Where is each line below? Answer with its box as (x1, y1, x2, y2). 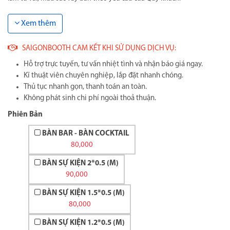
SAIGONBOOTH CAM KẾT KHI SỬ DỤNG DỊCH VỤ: (17, 45, 176, 52)
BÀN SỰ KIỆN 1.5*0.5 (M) (42, 189, 125, 197)
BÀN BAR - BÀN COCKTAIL (42, 130, 129, 138)
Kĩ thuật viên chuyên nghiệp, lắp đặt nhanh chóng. (24, 72, 183, 80)
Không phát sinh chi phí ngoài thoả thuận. (24, 94, 156, 102)
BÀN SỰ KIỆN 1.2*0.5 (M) (42, 219, 125, 227)
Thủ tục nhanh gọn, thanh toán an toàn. (24, 83, 147, 91)
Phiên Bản (8, 111, 43, 119)
